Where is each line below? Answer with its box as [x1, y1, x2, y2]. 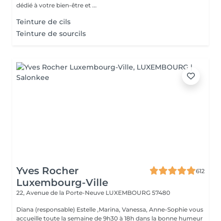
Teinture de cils [16, 17, 71, 26]
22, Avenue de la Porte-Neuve [16, 189, 106, 196]
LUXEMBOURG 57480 [106, 189, 170, 196]
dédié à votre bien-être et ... [16, 1, 97, 9]
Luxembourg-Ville [16, 177, 108, 188]
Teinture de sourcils [16, 29, 86, 38]
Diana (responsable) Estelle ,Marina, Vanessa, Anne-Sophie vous [16, 206, 203, 213]
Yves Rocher [16, 165, 78, 177]
